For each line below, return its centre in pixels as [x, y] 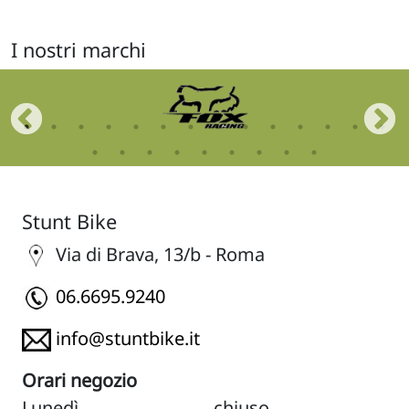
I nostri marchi [79, 49]
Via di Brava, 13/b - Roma [158, 254]
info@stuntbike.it [128, 338]
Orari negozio [79, 380]
